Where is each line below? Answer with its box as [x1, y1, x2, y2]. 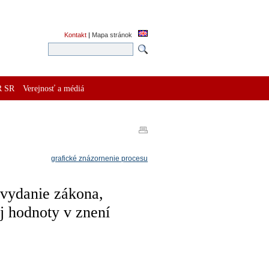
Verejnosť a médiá [23, 83, 84, 93]
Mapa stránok [92, 31, 132, 38]
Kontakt [64, 31, 86, 38]
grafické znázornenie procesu [51, 154, 148, 163]
